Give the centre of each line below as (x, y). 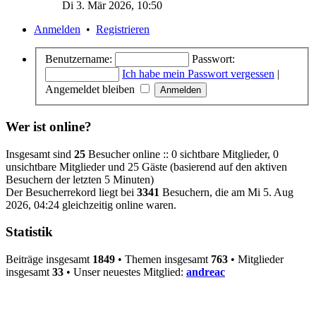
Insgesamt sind (40, 154)
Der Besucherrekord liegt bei (71, 192)
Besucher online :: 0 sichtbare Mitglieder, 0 (182, 154)
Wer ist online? (49, 126)
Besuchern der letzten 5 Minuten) (80, 179)
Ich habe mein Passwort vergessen (198, 74)
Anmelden (57, 29)
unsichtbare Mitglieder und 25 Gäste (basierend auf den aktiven (146, 166)
